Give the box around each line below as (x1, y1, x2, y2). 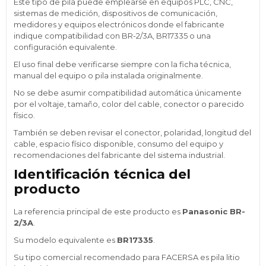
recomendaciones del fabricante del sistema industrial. (14, 150, 225, 160)
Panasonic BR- (182, 206, 245, 216)
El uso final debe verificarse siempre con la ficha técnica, (14, 59, 231, 69)
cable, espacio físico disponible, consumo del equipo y (14, 138, 223, 148)
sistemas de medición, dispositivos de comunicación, (14, 8, 217, 18)
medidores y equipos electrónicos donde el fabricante (14, 19, 224, 29)
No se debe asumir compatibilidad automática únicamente (14, 87, 242, 97)
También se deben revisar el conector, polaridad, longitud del (14, 127, 251, 137)
